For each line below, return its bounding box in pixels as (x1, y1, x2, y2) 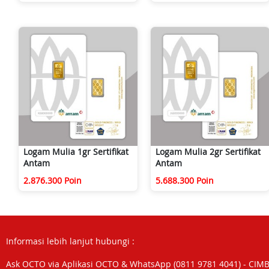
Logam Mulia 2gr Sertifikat (156, 146, 261, 157)
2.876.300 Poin (23, 175, 82, 186)
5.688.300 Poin (156, 175, 214, 186)
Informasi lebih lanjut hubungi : (6, 235, 134, 247)
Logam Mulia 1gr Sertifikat (23, 146, 128, 157)
